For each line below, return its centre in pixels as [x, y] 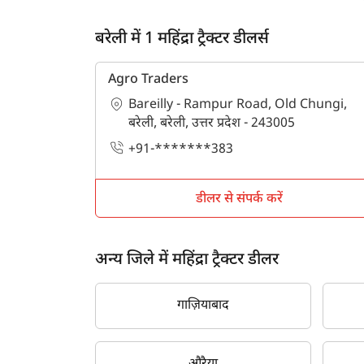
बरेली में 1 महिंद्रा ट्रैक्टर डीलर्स [182, 39]
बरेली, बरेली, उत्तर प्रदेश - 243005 [212, 124]
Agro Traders [148, 80]
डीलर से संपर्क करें [240, 199]
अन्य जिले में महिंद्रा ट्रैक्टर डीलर [187, 260]
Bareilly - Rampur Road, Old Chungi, [238, 105]
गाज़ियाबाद [204, 305]
